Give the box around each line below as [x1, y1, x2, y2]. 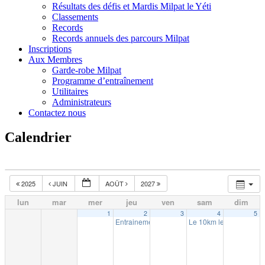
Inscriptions [28, 43, 72, 54]
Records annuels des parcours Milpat [52, 33, 189, 43]
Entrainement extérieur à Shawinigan [115, 216, 237, 227]
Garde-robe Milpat [52, 64, 121, 75]
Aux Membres [28, 54, 82, 64]
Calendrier [5, 130, 72, 146]
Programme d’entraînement [52, 75, 153, 86]
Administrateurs [52, 96, 111, 107]
